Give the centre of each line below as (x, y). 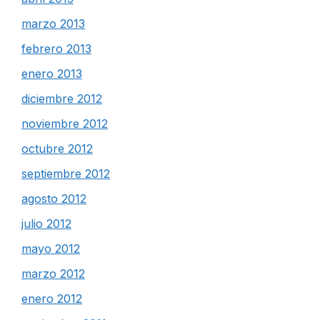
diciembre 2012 (62, 99)
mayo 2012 (51, 249)
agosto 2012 (54, 199)
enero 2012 (52, 299)
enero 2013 (52, 74)
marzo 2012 (53, 274)
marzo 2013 (53, 24)
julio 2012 (46, 224)
